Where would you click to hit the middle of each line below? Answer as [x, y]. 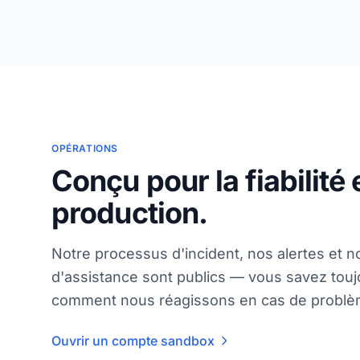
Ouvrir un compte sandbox [133, 340]
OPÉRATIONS [85, 148]
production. [130, 213]
